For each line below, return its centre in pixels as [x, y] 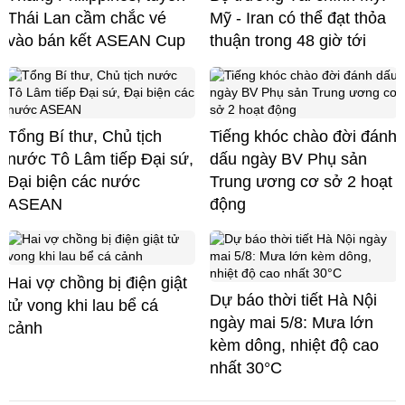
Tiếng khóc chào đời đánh [303, 136]
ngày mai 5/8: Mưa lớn [292, 322]
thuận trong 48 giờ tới [288, 40]
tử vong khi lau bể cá [83, 305]
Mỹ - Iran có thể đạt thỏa [298, 18]
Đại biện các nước [74, 181]
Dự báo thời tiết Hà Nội [293, 300]
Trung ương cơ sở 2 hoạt [301, 181]
